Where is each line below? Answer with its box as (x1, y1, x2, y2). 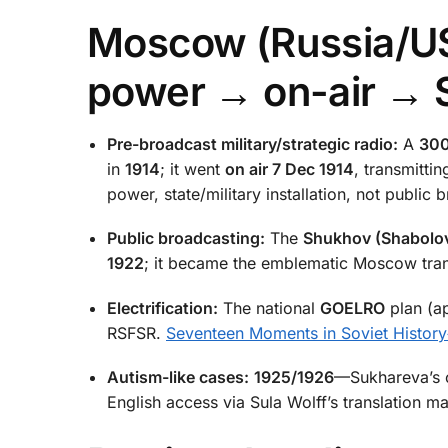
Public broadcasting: (107, 228, 265, 249)
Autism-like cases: (107, 367, 249, 388)
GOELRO (320, 297, 385, 318)
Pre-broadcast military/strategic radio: (107, 133, 398, 154)
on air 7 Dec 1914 (225, 158, 354, 179)
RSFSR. (107, 322, 166, 343)
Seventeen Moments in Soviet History (166, 322, 446, 343)
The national (218, 297, 320, 318)
